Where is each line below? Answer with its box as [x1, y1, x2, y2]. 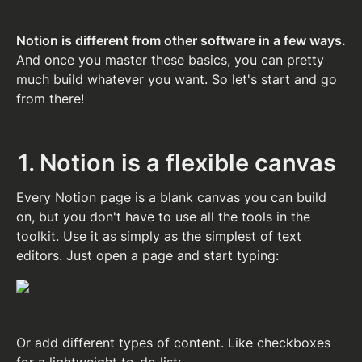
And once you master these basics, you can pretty [16, 51, 324, 68]
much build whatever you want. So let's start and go [16, 70, 337, 87]
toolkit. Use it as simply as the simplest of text [16, 228, 301, 245]
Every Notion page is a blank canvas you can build [16, 189, 326, 206]
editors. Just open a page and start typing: [16, 247, 279, 264]
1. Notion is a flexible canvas [18, 149, 336, 178]
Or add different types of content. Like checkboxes [16, 335, 330, 351]
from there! [16, 90, 84, 107]
